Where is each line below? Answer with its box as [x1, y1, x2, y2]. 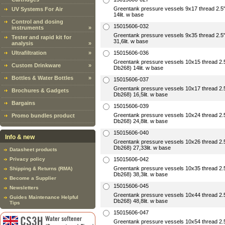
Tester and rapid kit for [12, 34, 71, 40]
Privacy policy [10, 156, 45, 162]
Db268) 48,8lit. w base [114, 198, 168, 204]
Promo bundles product [12, 113, 75, 119]
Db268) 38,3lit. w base [114, 171, 168, 177]
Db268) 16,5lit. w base [114, 91, 168, 97]
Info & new [5, 134, 35, 141]
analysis [12, 40, 33, 46]
